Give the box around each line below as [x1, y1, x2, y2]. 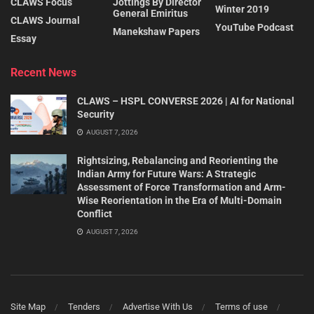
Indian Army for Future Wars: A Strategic [77, 168, 256, 179]
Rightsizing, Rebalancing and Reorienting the [77, 154, 278, 166]
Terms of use [215, 301, 268, 313]
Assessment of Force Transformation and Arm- [77, 181, 286, 193]
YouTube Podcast [215, 21, 294, 33]
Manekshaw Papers [113, 25, 200, 37]
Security [77, 108, 114, 120]
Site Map [11, 301, 46, 313]
